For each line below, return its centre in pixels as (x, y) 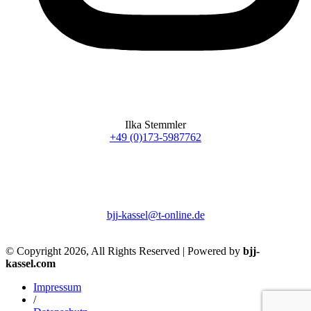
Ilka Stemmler (155, 125)
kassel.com (31, 264)
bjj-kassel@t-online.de (155, 215)
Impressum (57, 287)
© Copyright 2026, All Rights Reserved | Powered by (124, 251)
